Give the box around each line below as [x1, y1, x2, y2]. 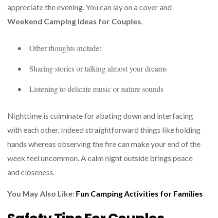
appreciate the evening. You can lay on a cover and [7, 2, 172, 12]
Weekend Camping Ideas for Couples [7, 16, 141, 26]
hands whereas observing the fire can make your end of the [7, 139, 200, 148]
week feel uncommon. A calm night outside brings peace [7, 153, 193, 163]
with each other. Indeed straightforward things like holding [7, 125, 200, 134]
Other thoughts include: [29, 42, 101, 53]
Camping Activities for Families [89, 188, 203, 198]
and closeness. [7, 167, 54, 177]
